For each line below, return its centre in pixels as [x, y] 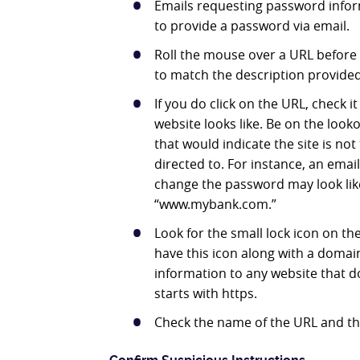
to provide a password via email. [252, 26]
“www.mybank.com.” [215, 204]
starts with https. [206, 293]
